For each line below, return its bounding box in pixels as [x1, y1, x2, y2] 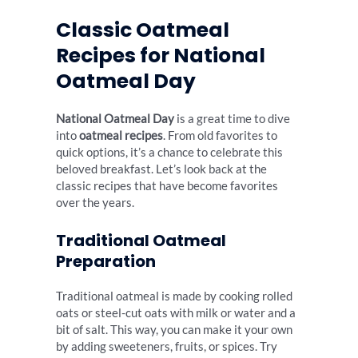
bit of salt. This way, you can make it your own [56, 322, 292, 336]
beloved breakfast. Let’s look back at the [56, 162, 267, 177]
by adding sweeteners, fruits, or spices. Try [56, 339, 277, 353]
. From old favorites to [163, 129, 277, 143]
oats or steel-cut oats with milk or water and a [56, 305, 296, 320]
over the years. [56, 196, 134, 210]
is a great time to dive [174, 112, 290, 126]
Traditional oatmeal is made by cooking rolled [56, 288, 292, 303]
